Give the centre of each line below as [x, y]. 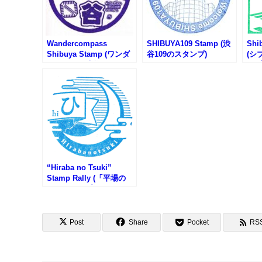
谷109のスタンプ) [177, 54]
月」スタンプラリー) [82, 189]
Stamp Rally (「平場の [86, 178]
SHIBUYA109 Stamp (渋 [189, 44]
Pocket [198, 223]
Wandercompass [77, 44]
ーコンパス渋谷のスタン [89, 65]
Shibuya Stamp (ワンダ [88, 54]
